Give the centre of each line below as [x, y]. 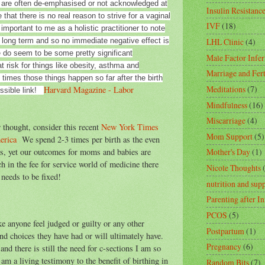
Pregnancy [224, 247]
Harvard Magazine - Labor [89, 89]
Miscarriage [226, 121]
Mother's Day [228, 152]
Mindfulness [227, 105]
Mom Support [230, 136]
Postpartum [225, 231]
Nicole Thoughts [234, 168]
